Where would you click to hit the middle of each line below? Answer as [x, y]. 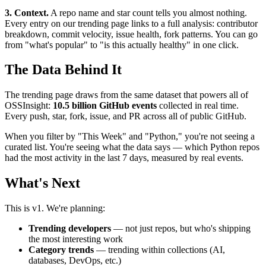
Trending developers [70, 229]
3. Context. [27, 12]
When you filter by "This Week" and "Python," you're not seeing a [130, 137]
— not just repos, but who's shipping [181, 229]
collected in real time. [198, 106]
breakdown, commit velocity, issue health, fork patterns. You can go [131, 34]
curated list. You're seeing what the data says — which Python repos [132, 147]
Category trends [61, 250]
